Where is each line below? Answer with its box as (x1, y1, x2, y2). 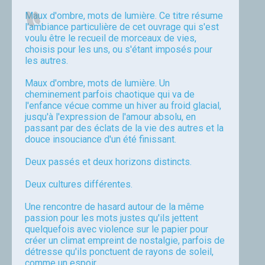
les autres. (25, 55, 68, 66)
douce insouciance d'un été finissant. (25, 134, 176, 145)
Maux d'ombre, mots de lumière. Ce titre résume (25, 10, 223, 21)
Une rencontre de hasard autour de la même (25, 201, 204, 212)
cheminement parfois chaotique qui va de (25, 89, 195, 100)
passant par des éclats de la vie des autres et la (25, 122, 224, 134)
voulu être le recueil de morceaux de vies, (25, 33, 196, 44)
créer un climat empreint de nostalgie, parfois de (25, 235, 225, 246)
